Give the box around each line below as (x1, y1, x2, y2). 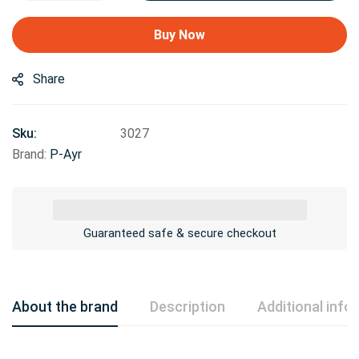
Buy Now (154, 26, 205, 42)
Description (150, 297, 225, 315)
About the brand (12, 297, 118, 315)
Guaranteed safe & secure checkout (83, 225, 276, 240)
